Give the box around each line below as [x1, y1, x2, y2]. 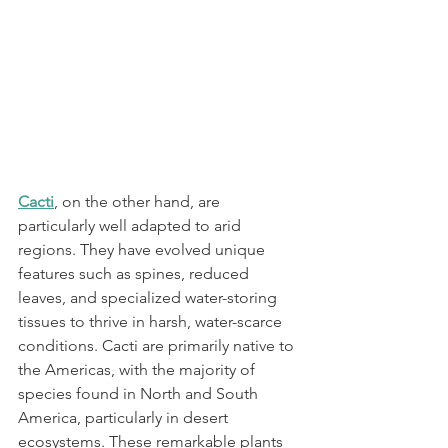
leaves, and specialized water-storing [18, 288, 281, 307]
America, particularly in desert [18, 408, 232, 427]
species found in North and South [18, 384, 262, 403]
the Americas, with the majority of [18, 360, 259, 379]
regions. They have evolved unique [18, 240, 269, 259]
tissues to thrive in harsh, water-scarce [18, 312, 286, 331]
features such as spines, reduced [18, 264, 253, 283]
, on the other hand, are [54, 192, 224, 211]
